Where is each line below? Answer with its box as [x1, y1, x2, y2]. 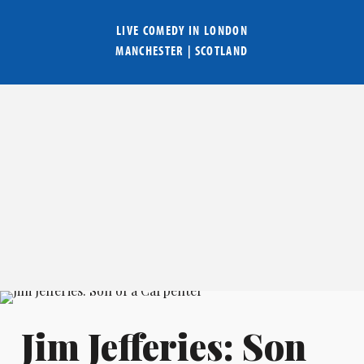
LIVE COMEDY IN [115, 22, 204, 39]
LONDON [204, 22, 248, 39]
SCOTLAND [194, 42, 249, 59]
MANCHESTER [115, 42, 184, 59]
